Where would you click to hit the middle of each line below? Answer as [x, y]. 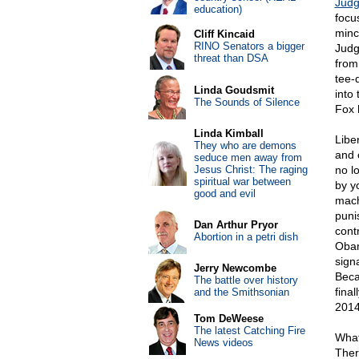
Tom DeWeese [228, 319]
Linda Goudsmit [234, 90]
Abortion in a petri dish [246, 237]
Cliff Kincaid [224, 34]
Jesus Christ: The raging [250, 169]
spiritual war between [242, 182]
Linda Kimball [228, 133]
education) [218, 9]
